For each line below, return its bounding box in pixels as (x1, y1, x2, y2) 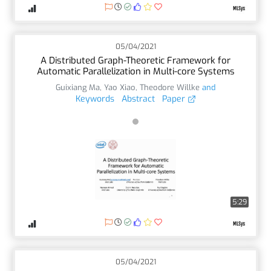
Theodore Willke (140, 82, 200, 93)
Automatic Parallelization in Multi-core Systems (36, 65, 235, 77)
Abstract (121, 93, 155, 105)
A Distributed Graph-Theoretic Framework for (41, 54, 230, 67)
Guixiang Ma (56, 82, 100, 93)
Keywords (75, 93, 114, 105)
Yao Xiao (104, 82, 135, 93)
